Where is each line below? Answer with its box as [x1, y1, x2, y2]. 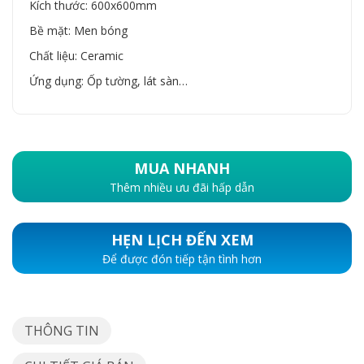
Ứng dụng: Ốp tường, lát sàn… [29, 73, 188, 89]
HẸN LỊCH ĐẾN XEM [110, 230, 253, 249]
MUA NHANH [134, 158, 230, 178]
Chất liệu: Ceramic [29, 48, 123, 63]
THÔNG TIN [24, 322, 99, 340]
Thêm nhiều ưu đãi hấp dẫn [110, 180, 254, 195]
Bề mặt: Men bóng [29, 23, 128, 38]
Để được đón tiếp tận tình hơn [102, 251, 262, 266]
